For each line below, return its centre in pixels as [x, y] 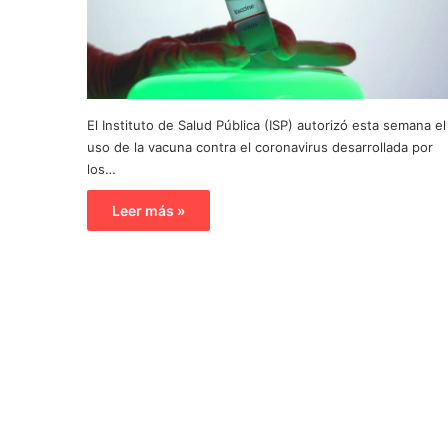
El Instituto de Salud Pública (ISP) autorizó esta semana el [266, 125]
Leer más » [148, 211]
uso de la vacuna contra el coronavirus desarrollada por [260, 147]
